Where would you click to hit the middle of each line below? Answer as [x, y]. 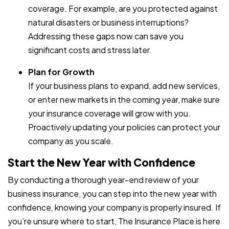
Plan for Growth [61, 72]
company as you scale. [71, 141]
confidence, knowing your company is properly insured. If [114, 208]
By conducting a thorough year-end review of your [103, 180]
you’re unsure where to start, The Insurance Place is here [114, 221]
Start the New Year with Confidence [101, 163]
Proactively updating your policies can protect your [124, 127]
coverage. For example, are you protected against [123, 9]
